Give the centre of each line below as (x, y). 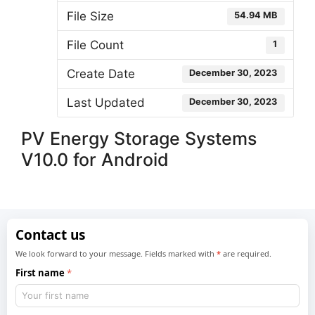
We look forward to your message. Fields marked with (116, 253)
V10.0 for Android (95, 160)
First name (40, 272)
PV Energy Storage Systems (139, 139)
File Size (90, 16)
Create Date (101, 73)
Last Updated (105, 102)
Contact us (51, 235)
